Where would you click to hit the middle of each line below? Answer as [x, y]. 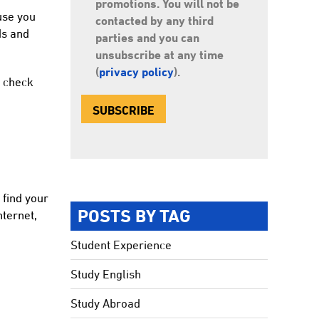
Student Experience [121, 245]
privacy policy [137, 72]
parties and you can [148, 37]
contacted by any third [155, 20]
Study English [106, 274]
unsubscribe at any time [160, 54]
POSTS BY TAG [135, 216]
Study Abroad [106, 303]
